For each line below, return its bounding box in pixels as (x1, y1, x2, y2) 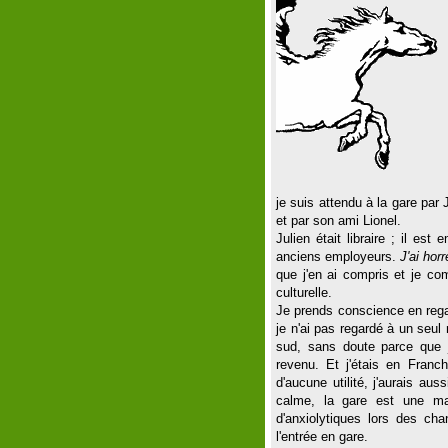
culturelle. (276, 285, 332, 300)
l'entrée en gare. (276, 429, 368, 444)
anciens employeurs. (276, 249, 401, 264)
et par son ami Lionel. (276, 213, 401, 228)
